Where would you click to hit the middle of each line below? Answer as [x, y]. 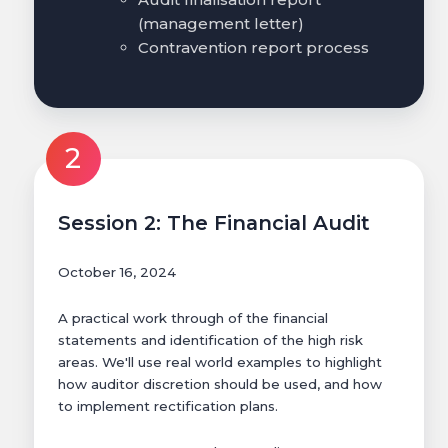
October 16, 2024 [117, 272]
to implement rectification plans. [168, 406]
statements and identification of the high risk [210, 340]
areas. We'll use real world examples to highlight [220, 362]
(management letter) [221, 23]
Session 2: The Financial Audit [214, 223]
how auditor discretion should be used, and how [220, 384]
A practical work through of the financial [193, 318]
